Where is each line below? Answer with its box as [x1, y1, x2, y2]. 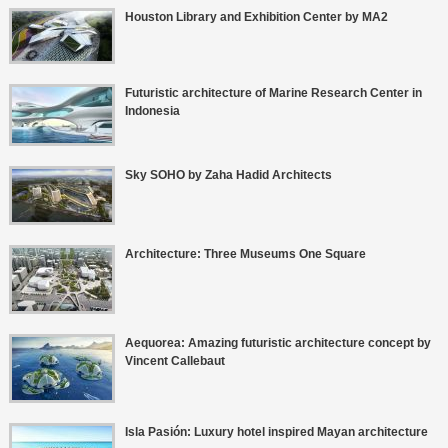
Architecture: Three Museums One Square [124, 247, 366, 262]
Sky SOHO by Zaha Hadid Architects [124, 168, 332, 183]
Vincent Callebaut [124, 354, 225, 369]
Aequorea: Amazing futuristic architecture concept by [124, 336, 431, 351]
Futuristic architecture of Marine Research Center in [124, 86, 422, 101]
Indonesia [124, 104, 180, 119]
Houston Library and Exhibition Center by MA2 [124, 10, 388, 25]
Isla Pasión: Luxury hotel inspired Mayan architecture [124, 425, 428, 440]
